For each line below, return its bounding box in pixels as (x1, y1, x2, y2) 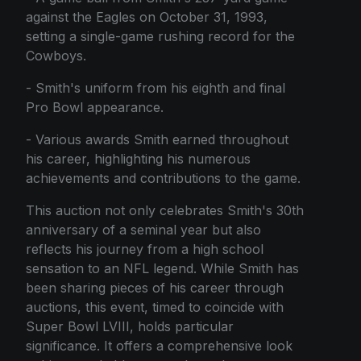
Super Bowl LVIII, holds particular (26, 317, 234, 334)
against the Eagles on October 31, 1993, (26, 8, 268, 25)
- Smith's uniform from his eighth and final (26, 79, 285, 96)
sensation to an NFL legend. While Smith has (26, 259, 299, 276)
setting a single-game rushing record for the (26, 27, 295, 44)
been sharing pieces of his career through (26, 279, 284, 296)
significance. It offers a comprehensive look (26, 337, 293, 354)
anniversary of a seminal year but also (26, 221, 261, 238)
